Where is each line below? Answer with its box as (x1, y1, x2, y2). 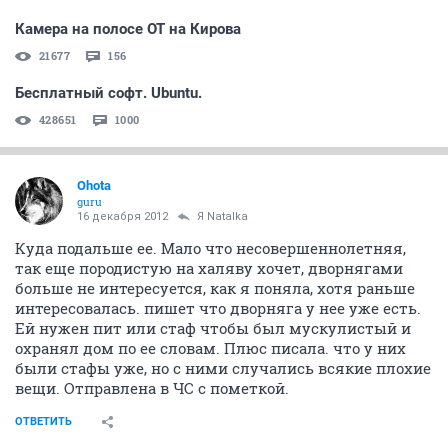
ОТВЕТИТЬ (15, 414, 72, 428)
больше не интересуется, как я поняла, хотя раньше (15, 277, 415, 298)
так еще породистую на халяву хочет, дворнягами (15, 257, 403, 278)
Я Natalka (197, 209, 248, 223)
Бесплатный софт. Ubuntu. (15, 83, 202, 102)
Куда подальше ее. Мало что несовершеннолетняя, (15, 237, 406, 258)
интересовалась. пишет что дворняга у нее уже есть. (15, 297, 421, 318)
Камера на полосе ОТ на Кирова (15, 19, 241, 38)
